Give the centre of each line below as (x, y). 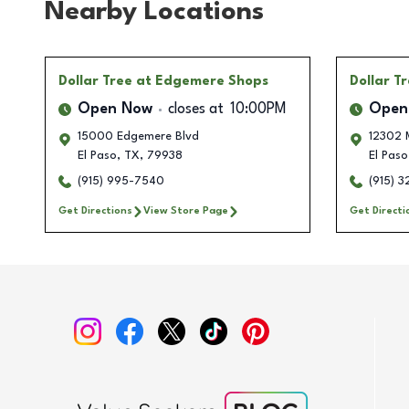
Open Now (115, 110)
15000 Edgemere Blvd (138, 137)
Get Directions (95, 211)
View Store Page (186, 211)
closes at (196, 110)
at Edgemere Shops (202, 82)
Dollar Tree (95, 82)
